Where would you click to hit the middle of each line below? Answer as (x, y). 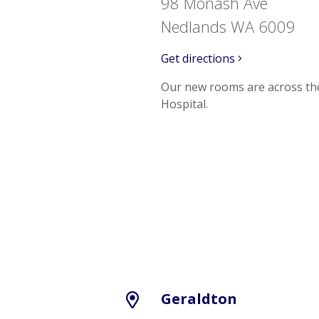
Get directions (199, 58)
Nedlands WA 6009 (228, 26)
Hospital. (184, 104)
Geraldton (199, 299)
